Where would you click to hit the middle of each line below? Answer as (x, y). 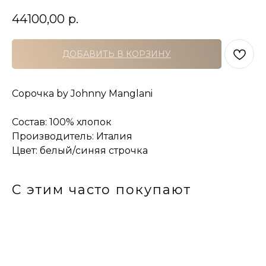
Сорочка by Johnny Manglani (82, 94)
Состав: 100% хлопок (62, 122)
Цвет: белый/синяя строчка (80, 151)
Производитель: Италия (72, 137)
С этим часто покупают (102, 190)
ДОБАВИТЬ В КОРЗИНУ (117, 54)
